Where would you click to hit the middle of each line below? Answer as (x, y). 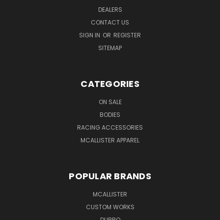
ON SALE (110, 102)
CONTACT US (110, 22)
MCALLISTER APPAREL (110, 140)
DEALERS (110, 9)
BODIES (110, 114)
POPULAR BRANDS (110, 176)
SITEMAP (110, 48)
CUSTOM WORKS (110, 207)
